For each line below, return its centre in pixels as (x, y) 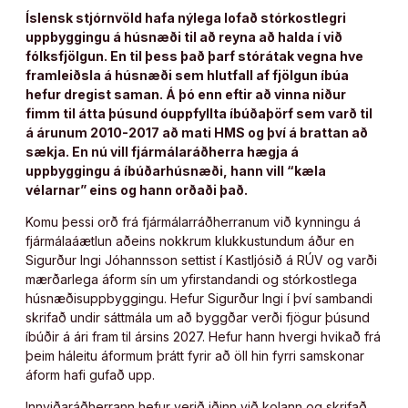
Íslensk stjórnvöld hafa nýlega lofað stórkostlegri (186, 17)
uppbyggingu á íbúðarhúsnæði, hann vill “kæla (176, 170)
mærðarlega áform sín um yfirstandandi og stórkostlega (191, 279)
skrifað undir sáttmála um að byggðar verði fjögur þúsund (198, 317)
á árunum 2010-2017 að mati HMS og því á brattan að (197, 132)
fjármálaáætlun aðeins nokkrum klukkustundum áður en (190, 240)
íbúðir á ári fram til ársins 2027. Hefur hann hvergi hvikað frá (203, 336)
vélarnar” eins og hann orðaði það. (137, 189)
